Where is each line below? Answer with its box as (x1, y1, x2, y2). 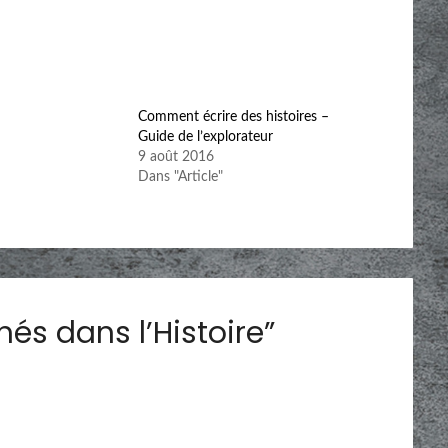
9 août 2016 (138, 149, 215, 164)
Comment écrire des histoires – (138, 109, 330, 124)
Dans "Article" (138, 169, 224, 184)
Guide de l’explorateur (138, 129, 274, 144)
